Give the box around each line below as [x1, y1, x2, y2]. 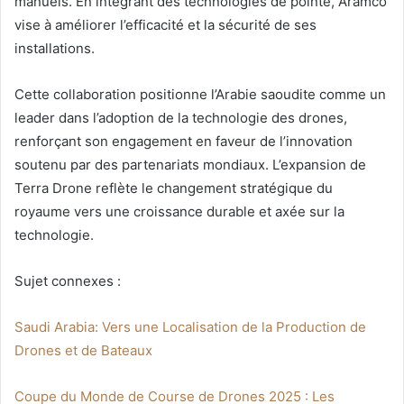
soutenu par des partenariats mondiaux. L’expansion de [14, 156, 366, 174]
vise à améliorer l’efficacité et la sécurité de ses [14, 16, 317, 34]
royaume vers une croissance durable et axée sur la [14, 203, 344, 221]
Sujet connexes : [14, 272, 121, 290]
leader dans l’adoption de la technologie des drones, [14, 109, 347, 127]
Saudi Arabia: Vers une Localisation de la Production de [14, 318, 366, 336]
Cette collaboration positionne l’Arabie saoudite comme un [14, 86, 386, 104]
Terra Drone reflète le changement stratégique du [14, 179, 333, 197]
